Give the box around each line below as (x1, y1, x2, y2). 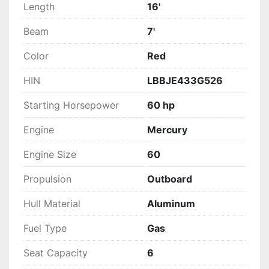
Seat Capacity (23, 247, 88, 259)
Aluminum (147, 198, 195, 210)
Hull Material (23, 198, 80, 210)
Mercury (147, 124, 187, 136)
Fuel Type (23, 222, 67, 235)
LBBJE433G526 (147, 74, 223, 87)
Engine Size (23, 148, 76, 161)
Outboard (147, 173, 192, 186)
